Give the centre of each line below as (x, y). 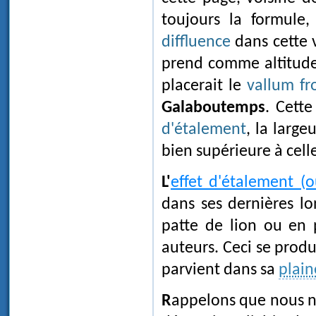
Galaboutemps (213, 108)
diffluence (196, 43)
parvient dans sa (220, 271)
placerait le (204, 86)
